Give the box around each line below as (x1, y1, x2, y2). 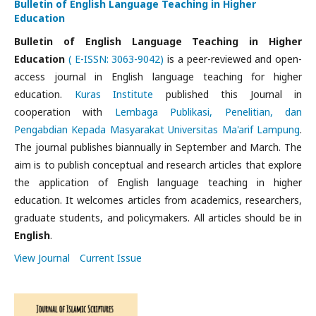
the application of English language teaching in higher (14, 176, 302, 189)
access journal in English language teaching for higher (14, 70, 302, 83)
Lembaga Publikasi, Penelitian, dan (114, 105, 303, 119)
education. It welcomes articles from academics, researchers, (14, 193, 302, 207)
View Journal (14, 251, 70, 265)
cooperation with (14, 105, 115, 119)
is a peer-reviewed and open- (164, 52, 302, 66)
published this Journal (153, 87, 282, 101)
